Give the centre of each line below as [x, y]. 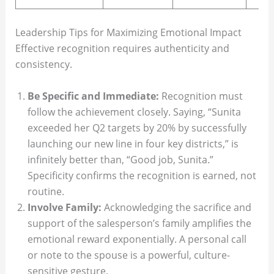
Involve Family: [64, 208]
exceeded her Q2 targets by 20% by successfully [137, 128]
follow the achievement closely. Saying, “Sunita [134, 112]
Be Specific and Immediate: [93, 96]
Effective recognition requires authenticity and [122, 49]
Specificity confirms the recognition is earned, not [142, 176]
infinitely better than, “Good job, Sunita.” [120, 160]
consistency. [43, 65]
